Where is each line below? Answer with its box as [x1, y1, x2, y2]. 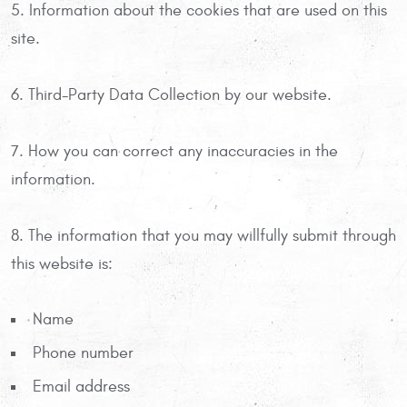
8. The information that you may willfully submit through [11, 225, 396, 245]
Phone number [33, 342, 134, 362]
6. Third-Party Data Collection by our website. [11, 84, 332, 104]
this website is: [11, 253, 113, 273]
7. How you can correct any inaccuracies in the [11, 141, 338, 161]
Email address [33, 377, 130, 397]
